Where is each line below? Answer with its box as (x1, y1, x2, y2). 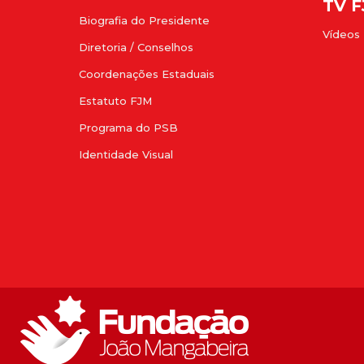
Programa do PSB (79, 121, 178, 135)
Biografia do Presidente (79, 14, 210, 28)
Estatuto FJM (79, 94, 152, 108)
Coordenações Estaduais (79, 67, 214, 81)
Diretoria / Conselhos (79, 41, 193, 54)
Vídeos (323, 28, 360, 41)
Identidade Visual (79, 148, 173, 162)
